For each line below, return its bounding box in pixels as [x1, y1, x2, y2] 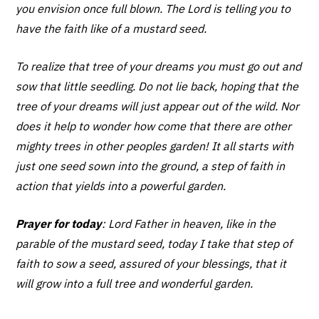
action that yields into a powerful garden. [16, 179, 226, 194]
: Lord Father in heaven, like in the [102, 216, 276, 231]
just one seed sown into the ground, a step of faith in [16, 159, 286, 174]
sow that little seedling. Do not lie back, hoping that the [16, 79, 299, 94]
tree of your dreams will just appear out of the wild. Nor [16, 99, 300, 114]
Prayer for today [16, 216, 103, 231]
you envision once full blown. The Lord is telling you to [16, 1, 291, 16]
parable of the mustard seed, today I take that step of [16, 236, 293, 251]
